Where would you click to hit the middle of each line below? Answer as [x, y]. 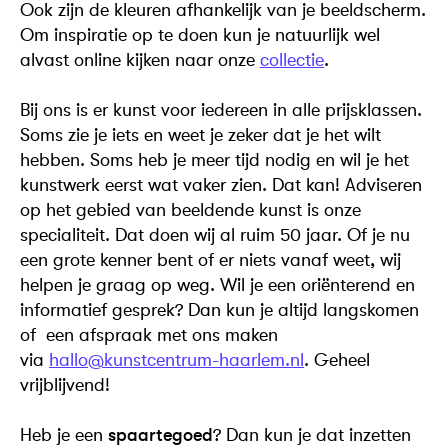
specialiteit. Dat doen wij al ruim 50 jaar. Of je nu [215, 234]
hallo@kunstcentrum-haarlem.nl [176, 359]
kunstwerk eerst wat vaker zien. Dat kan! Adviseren [221, 184]
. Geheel [337, 359]
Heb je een [64, 434]
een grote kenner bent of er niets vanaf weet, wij [210, 259]
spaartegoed [160, 434]
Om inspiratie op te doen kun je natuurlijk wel [200, 34]
